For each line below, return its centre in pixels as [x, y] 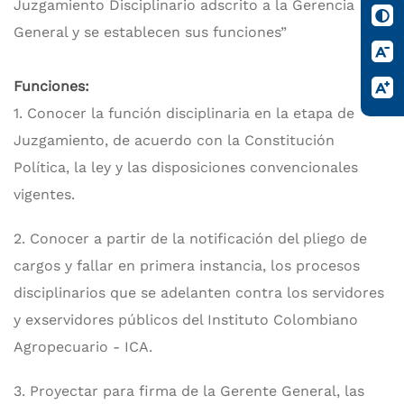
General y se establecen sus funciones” [152, 32]
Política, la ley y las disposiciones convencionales [186, 168]
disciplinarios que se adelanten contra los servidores [199, 293]
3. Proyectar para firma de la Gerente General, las [189, 391]
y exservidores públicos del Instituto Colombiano [186, 320]
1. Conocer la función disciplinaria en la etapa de [184, 114]
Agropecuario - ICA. [83, 347]
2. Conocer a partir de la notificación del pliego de [190, 239]
